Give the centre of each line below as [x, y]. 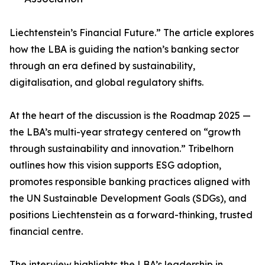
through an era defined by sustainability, [102, 66]
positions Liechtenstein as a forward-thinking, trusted [131, 215]
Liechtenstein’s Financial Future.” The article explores [132, 33]
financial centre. [46, 232]
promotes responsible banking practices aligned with [130, 182]
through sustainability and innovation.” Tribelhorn [122, 149]
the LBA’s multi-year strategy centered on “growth [125, 132]
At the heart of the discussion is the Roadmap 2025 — [130, 116]
